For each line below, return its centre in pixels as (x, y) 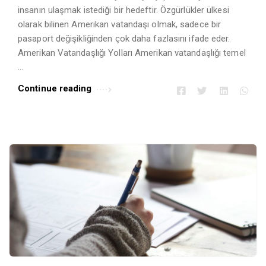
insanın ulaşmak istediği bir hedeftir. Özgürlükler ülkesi (123, 10)
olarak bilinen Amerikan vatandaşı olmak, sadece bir (120, 24)
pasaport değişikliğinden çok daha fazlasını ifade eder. (124, 38)
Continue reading (55, 88)
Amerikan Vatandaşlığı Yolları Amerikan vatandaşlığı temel (132, 53)
